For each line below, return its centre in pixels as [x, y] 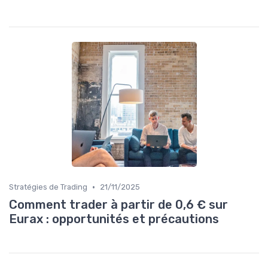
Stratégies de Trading [48, 187]
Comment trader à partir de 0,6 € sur [118, 205]
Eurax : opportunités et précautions [114, 219]
